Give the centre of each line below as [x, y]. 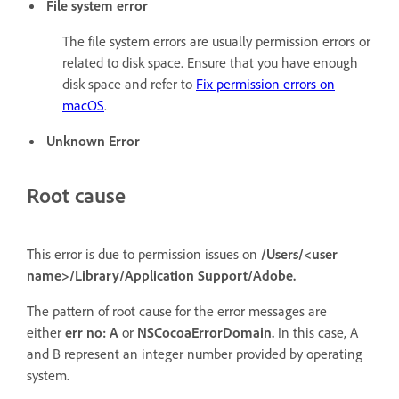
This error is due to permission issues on [144, 254]
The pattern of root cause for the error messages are [177, 311]
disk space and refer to [129, 84]
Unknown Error [93, 141]
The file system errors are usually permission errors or [216, 41]
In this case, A [318, 333]
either [46, 333]
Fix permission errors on [265, 84]
